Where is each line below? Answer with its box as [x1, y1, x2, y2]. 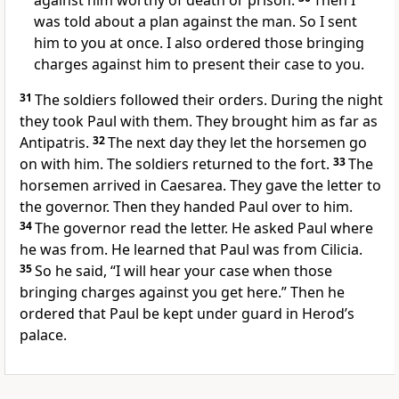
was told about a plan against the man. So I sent [34, 12, 357, 32]
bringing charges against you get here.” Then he [20, 282, 345, 303]
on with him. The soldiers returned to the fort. [20, 154, 333, 175]
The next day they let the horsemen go [108, 133, 367, 153]
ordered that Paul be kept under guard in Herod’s [20, 304, 354, 324]
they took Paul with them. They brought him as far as [20, 111, 378, 132]
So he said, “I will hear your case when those [35, 261, 332, 281]
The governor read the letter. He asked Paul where [35, 218, 373, 239]
